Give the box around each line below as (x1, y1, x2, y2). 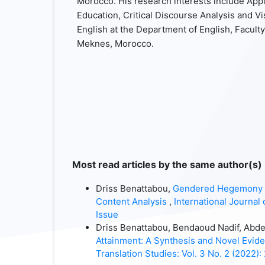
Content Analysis (96, 196, 169, 208)
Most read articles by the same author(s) (72, 159, 262, 171)
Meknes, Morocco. (76, 37, 154, 49)
